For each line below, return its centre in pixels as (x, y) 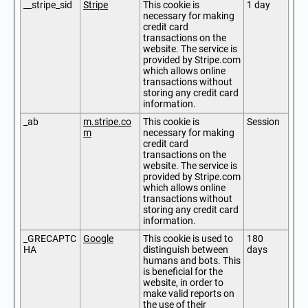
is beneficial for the (183, 272)
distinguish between (186, 250)
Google (98, 239)
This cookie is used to (188, 239)
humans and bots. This (192, 261)
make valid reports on (189, 294)
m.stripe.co (107, 122)
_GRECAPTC (50, 239)
